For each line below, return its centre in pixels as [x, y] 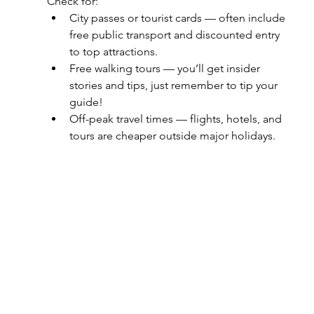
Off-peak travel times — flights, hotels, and [177, 118]
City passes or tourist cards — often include [178, 18]
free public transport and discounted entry [176, 34]
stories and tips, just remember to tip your [175, 85]
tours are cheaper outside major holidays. [172, 135]
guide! [86, 102]
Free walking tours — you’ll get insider [166, 68]
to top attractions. [113, 51]
